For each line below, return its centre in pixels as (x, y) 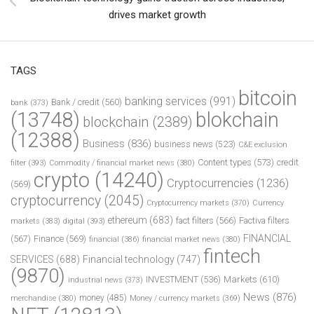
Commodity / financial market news (112, 163)
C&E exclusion (263, 145)
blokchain (237, 120)
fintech (232, 257)
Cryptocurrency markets (188, 203)
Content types (225, 163)
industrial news (95, 280)
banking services (166, 102)
